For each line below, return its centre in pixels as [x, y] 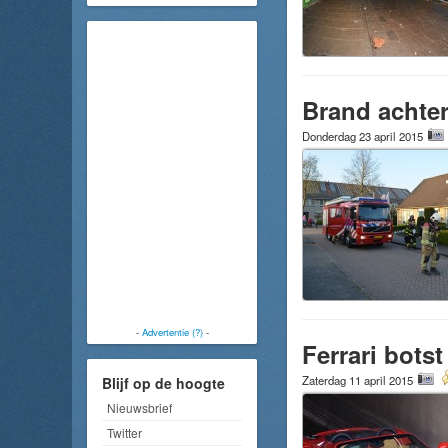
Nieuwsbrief [139, 408]
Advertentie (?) [172, 331]
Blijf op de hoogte [163, 383]
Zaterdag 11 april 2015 [359, 380]
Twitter [124, 433]
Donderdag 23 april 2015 [364, 136]
